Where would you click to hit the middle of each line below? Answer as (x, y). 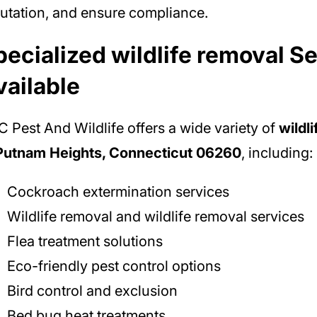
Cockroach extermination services (118, 191)
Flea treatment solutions (85, 241)
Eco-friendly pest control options (114, 266)
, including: (277, 152)
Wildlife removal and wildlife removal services (155, 216)
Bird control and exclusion (92, 290)
